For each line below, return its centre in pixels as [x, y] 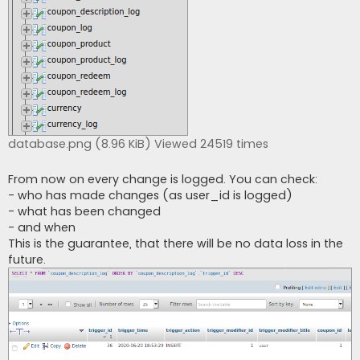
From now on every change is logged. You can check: [163, 179]
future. [27, 259]
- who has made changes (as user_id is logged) [150, 195]
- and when [42, 227]
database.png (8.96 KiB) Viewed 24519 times [138, 143]
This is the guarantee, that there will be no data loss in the [176, 243]
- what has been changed [84, 211]
